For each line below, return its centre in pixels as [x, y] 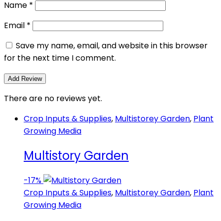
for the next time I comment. [60, 58]
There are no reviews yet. [53, 99]
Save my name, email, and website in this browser [112, 46]
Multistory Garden [76, 156]
